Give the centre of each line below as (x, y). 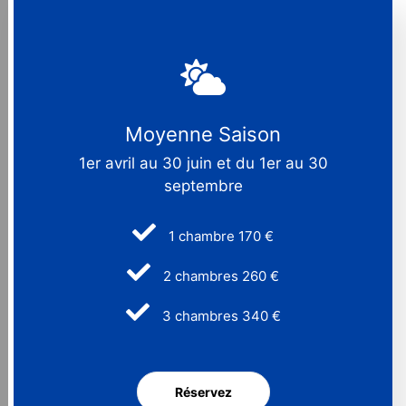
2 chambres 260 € (219, 275)
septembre (203, 185)
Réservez (203, 391)
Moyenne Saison (203, 134)
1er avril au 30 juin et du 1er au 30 (203, 163)
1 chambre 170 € (219, 236)
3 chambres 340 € (219, 315)
